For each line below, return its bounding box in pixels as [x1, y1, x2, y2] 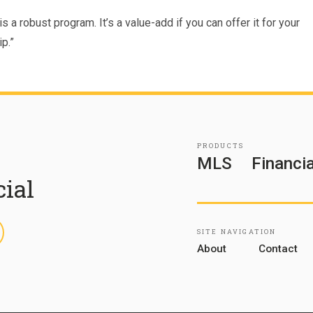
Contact [259, 242, 298, 256]
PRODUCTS [196, 141, 245, 151]
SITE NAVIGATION [196, 226, 277, 236]
